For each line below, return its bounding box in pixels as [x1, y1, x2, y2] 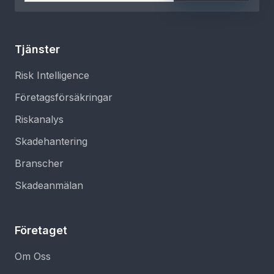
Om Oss [15, 250, 51, 262]
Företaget [15, 224, 67, 237]
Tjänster [15, 43, 60, 56]
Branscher [15, 157, 64, 169]
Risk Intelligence [15, 69, 89, 81]
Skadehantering [15, 135, 87, 147]
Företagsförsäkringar [15, 91, 113, 103]
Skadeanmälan [15, 179, 83, 191]
